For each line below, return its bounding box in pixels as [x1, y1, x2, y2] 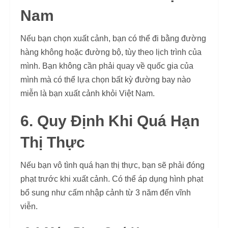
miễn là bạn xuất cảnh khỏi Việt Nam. [20, 89, 155, 98]
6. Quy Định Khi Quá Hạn [20, 112, 199, 129]
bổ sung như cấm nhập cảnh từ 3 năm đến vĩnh [20, 188, 191, 197]
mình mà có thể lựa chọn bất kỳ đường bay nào [20, 75, 191, 84]
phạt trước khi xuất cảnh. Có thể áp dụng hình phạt [20, 175, 203, 183]
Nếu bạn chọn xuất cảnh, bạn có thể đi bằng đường [20, 34, 206, 43]
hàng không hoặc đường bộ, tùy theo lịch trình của [20, 48, 202, 56]
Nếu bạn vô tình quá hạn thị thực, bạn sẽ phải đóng [20, 161, 205, 169]
